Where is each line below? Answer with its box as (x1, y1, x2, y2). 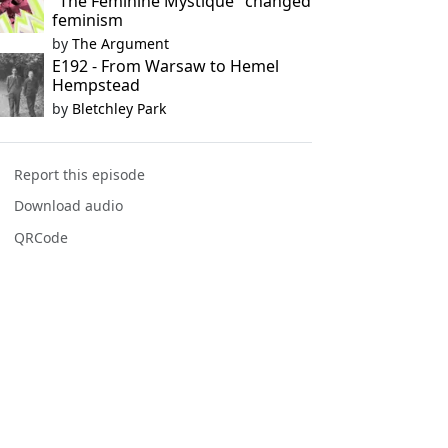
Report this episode (14, 165, 146, 185)
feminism (51, 9, 123, 31)
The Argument (71, 34, 169, 53)
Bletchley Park (71, 99, 166, 118)
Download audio (14, 196, 124, 216)
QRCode (14, 227, 69, 247)
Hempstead (51, 74, 140, 96)
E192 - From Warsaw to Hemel (51, 55, 279, 77)
